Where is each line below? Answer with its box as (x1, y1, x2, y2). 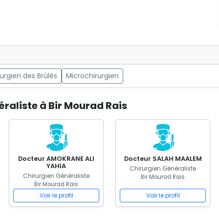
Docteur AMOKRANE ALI (18, 154, 94, 163)
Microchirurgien (66, 71, 119, 81)
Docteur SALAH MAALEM (124, 154, 202, 163)
